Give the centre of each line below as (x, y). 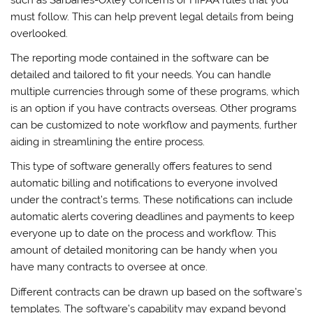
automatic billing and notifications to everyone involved (144, 183)
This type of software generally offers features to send (141, 167)
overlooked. (39, 33)
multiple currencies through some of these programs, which (155, 91)
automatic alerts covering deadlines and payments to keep (153, 217)
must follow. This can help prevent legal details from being (152, 16)
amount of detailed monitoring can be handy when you (144, 250)
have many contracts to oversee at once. (109, 267)
